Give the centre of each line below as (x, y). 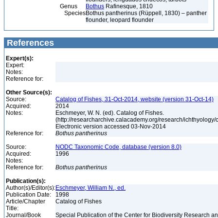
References (29, 43)
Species (46, 13)
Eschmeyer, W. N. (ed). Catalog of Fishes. (110, 113)
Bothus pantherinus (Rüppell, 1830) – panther (146, 13)
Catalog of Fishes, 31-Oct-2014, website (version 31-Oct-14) (135, 99)
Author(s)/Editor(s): (31, 188)
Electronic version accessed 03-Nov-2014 (111, 127)
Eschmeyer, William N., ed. (91, 188)
